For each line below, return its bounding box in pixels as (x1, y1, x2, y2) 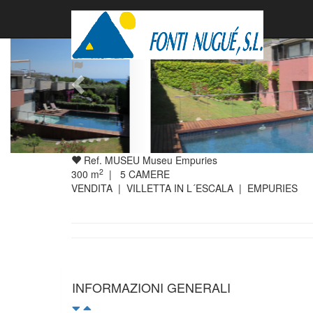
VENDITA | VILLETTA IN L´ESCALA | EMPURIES (71, 181, 298, 196)
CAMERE (126, 167, 170, 182)
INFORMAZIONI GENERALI (72, 278, 231, 297)
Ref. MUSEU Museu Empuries (81, 153, 217, 168)
